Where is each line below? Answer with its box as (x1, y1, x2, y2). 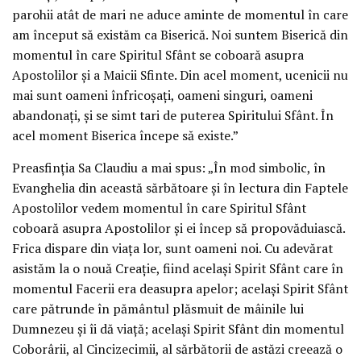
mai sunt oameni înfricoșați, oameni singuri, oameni (12, 85, 313, 104)
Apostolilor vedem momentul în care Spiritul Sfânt (12, 199, 306, 218)
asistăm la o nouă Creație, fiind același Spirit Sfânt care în (12, 259, 343, 278)
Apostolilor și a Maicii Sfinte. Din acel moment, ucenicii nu (12, 65, 348, 84)
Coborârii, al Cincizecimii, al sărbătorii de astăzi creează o (12, 340, 342, 359)
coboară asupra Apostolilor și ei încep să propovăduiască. (12, 219, 345, 238)
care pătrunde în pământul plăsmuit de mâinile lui (12, 300, 304, 318)
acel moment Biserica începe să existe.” (12, 126, 239, 144)
